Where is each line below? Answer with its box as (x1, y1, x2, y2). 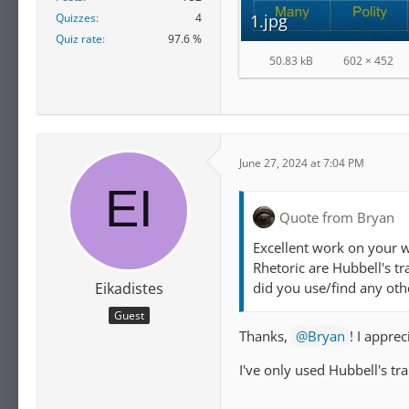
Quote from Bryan (279, 207, 394, 226)
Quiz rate (56, 30, 102, 47)
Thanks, (239, 327, 291, 346)
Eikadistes (94, 278, 163, 299)
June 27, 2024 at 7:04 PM (239, 154, 364, 171)
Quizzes (56, 9, 96, 26)
